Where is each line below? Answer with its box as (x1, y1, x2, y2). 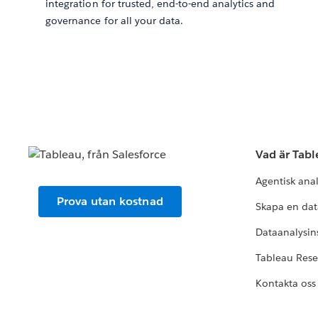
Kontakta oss (256, 277, 317, 290)
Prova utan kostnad (56, 194, 164, 209)
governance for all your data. (45, 14, 183, 28)
